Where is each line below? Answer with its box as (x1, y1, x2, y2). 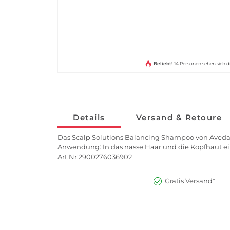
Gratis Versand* (164, 177, 215, 185)
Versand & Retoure (136, 112, 222, 123)
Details (73, 112, 105, 123)
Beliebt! (154, 61, 173, 67)
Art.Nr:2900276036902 (57, 152, 132, 161)
